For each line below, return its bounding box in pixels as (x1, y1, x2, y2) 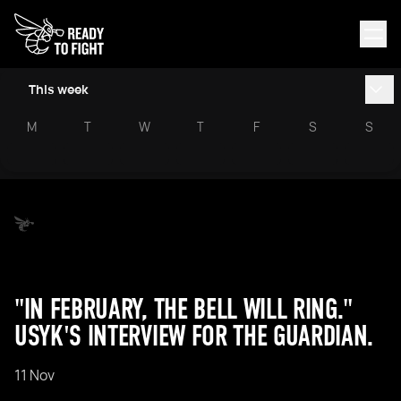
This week (29, 81, 89, 98)
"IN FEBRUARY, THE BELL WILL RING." (14, 292, 354, 327)
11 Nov (14, 365, 55, 385)
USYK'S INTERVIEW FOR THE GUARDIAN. (14, 319, 374, 354)
